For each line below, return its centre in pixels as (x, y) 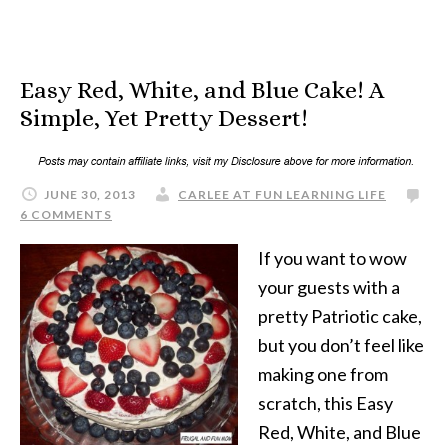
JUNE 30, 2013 (90, 194)
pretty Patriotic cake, (340, 316)
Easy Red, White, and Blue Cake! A (202, 90)
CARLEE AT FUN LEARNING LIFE (282, 194)
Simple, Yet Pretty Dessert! (164, 118)
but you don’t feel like (341, 345)
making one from (323, 374)
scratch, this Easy (325, 403)
